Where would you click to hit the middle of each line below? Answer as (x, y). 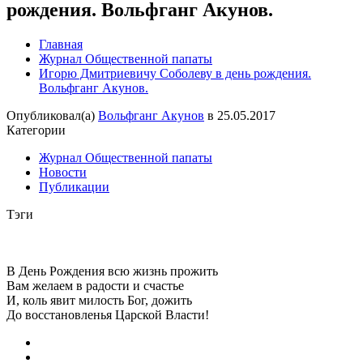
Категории (36, 130)
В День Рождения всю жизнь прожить (112, 271)
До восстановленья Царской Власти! (108, 314)
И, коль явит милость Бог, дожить (99, 300)
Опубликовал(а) (51, 115)
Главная (61, 44)
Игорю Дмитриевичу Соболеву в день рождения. (175, 73)
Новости (63, 172)
